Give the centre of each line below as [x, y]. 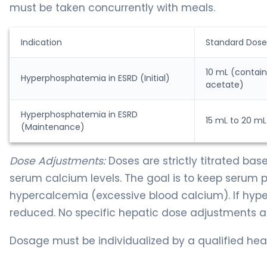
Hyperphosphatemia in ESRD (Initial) [95, 78]
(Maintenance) [53, 127]
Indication [41, 42]
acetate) [225, 84]
